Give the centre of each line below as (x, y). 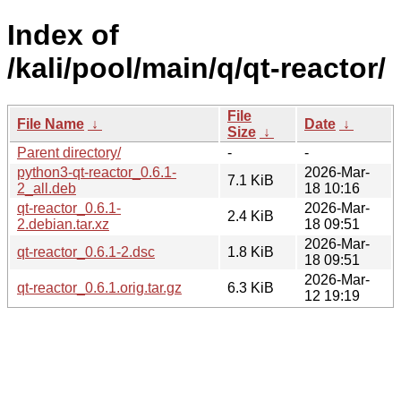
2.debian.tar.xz (63, 224)
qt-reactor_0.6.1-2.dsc (86, 252)
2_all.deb (47, 188)
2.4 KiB (251, 216)
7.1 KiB (251, 180)
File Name (51, 124)
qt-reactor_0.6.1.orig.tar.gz (99, 287)
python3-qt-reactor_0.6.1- (97, 172)
